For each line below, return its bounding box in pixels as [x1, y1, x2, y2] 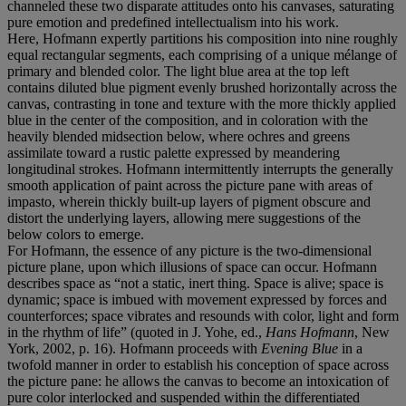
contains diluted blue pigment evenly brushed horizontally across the [7, 79, 397, 95]
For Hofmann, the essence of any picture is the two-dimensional [7, 242, 372, 258]
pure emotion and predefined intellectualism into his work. [7, 14, 339, 30]
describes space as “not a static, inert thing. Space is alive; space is [7, 275, 383, 291]
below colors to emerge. [7, 226, 144, 242]
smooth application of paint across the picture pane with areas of [7, 177, 372, 193]
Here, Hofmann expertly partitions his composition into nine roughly [7, 30, 398, 46]
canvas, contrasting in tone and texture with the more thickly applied [7, 95, 396, 111]
